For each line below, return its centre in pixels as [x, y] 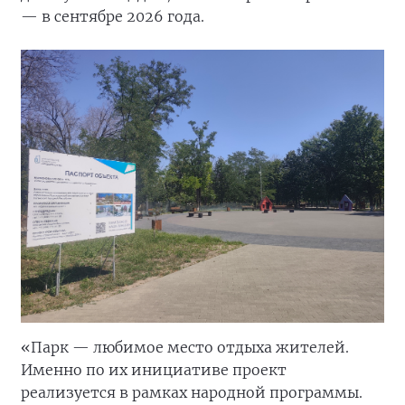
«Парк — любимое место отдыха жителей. [185, 347]
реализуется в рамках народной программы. [192, 392]
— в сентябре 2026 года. [113, 17]
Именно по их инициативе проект [154, 369]
